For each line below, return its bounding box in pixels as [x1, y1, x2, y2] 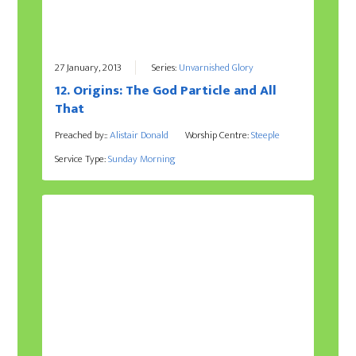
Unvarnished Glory [178, 58, 253, 76]
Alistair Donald [109, 126, 168, 144]
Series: [151, 58, 179, 76]
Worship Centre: [184, 126, 251, 144]
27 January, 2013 [54, 58, 122, 76]
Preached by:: [54, 126, 110, 144]
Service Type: [54, 149, 108, 168]
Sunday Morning [107, 149, 176, 168]
